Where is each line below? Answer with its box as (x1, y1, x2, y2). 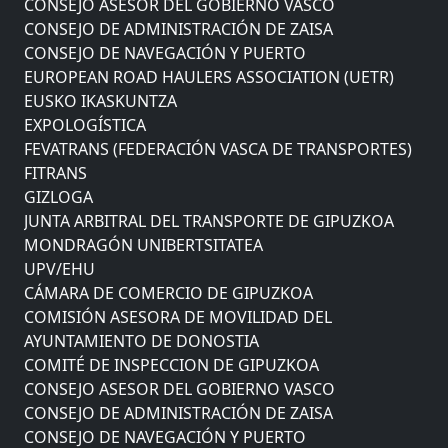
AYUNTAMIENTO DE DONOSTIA (24, 324, 259, 347)
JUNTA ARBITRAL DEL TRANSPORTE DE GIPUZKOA (24, 204, 394, 227)
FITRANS (24, 156, 87, 179)
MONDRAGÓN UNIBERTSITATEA (24, 228, 263, 251)
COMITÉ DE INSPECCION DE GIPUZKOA (24, 348, 319, 371)
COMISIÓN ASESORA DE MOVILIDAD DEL (24, 300, 332, 323)
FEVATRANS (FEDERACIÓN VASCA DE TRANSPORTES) (24, 132, 412, 155)
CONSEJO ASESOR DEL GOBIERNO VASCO (24, 372, 335, 395)
